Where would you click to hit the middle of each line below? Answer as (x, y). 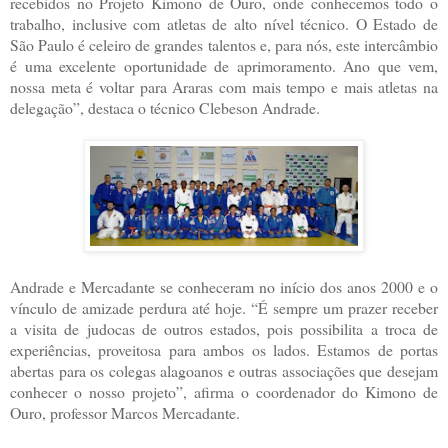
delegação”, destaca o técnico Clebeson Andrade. (165, 107)
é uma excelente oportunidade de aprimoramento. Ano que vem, (224, 65)
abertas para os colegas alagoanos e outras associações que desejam (224, 370)
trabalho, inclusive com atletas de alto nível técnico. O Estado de (224, 23)
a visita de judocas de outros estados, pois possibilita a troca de (224, 328)
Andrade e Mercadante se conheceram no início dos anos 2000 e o (224, 286)
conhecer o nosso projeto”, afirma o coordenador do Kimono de (224, 391)
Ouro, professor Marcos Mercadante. (125, 412)
